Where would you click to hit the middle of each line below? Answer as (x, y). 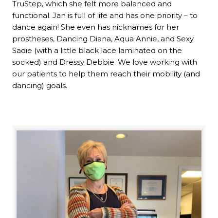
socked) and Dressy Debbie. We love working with (105, 62)
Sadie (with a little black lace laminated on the (97, 51)
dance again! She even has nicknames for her (96, 27)
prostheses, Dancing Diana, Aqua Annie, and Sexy (103, 39)
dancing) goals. (40, 86)
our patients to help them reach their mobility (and (106, 74)
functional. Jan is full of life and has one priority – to (105, 16)
